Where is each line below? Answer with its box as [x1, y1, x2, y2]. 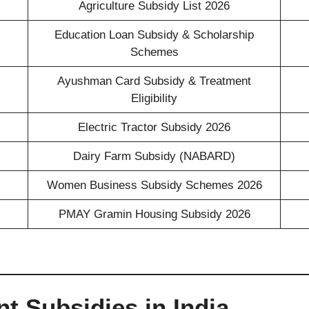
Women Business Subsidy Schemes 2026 [46, 178, 262, 192]
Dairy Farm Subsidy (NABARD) [73, 149, 235, 163]
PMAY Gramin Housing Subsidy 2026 [58, 207, 250, 221]
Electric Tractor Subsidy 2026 [78, 120, 230, 134]
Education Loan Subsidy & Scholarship [54, 28, 254, 41]
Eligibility [131, 91, 177, 105]
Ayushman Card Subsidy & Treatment [57, 74, 251, 88]
